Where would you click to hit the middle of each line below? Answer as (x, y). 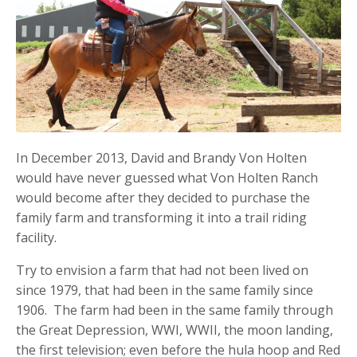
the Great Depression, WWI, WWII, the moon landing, (175, 330)
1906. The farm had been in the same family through (175, 310)
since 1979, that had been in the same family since (165, 290)
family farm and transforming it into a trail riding (161, 218)
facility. (36, 238)
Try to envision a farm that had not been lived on (162, 271)
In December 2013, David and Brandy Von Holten (161, 158)
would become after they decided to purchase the (163, 198)
